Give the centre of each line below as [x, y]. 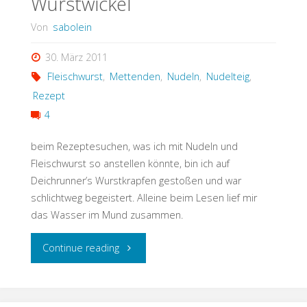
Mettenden [135, 76]
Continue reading [81, 247]
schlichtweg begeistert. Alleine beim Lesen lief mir [144, 197]
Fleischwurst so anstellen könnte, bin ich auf [130, 163]
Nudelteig [228, 76]
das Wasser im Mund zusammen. [107, 214]
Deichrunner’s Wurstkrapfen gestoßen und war [136, 180]
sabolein [72, 27]
